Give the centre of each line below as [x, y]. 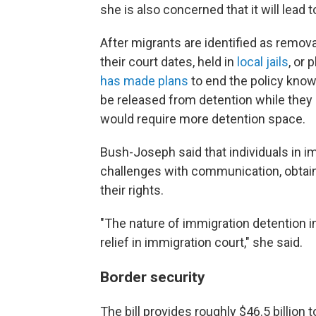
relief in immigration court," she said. [201, 242]
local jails [263, 62]
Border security [153, 277]
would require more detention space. [203, 119]
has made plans [144, 81]
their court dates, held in [169, 62]
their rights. [132, 190]
